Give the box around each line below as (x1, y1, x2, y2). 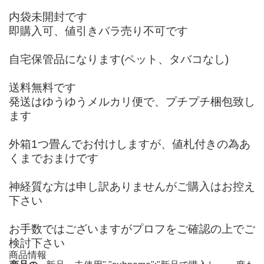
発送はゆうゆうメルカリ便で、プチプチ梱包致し (9, 95, 255, 108)
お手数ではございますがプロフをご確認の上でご (9, 222, 255, 235)
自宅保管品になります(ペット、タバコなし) (9, 52, 229, 65)
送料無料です (9, 81, 76, 94)
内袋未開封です (9, 10, 87, 23)
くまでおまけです (9, 151, 98, 164)
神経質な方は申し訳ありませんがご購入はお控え (9, 180, 255, 193)
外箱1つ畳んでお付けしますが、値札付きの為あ (9, 137, 250, 150)
